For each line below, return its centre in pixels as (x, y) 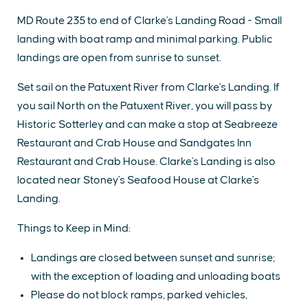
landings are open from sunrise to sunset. (119, 58)
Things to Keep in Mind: (74, 229)
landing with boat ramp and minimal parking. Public (145, 40)
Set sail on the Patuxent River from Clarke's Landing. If (148, 88)
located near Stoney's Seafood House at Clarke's (138, 180)
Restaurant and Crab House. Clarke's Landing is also (146, 162)
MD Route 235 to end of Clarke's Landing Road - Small (150, 21)
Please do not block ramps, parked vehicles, (139, 295)
